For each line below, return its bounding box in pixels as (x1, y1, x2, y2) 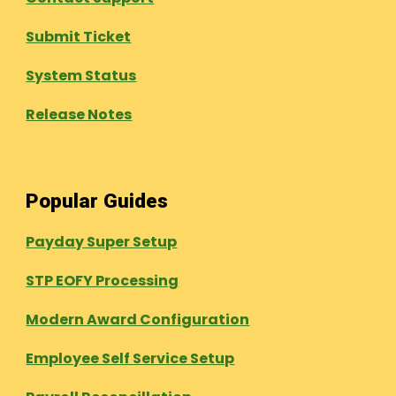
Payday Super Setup (26, 232, 178, 252)
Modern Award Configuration (26, 309, 250, 330)
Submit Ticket (26, 27, 132, 47)
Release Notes (26, 104, 133, 125)
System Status (26, 65, 137, 86)
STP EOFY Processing (26, 270, 179, 291)
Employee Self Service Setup (26, 348, 235, 369)
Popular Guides (26, 189, 169, 213)
